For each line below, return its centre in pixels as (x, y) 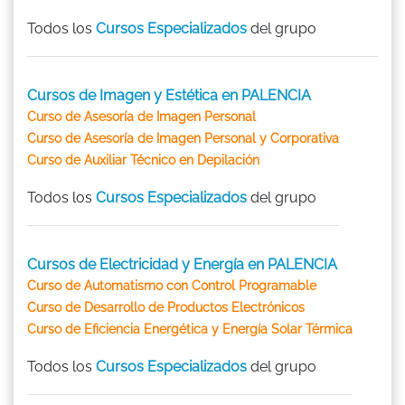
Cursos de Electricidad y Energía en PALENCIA (182, 264)
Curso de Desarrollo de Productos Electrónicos (166, 307)
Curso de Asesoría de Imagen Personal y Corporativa (183, 138)
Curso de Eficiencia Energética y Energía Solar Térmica (190, 329)
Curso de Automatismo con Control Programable (172, 285)
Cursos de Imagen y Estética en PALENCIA (169, 95)
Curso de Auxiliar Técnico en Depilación (143, 160)
